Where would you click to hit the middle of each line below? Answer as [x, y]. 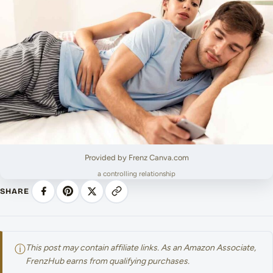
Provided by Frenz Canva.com [136, 157]
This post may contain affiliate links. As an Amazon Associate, [141, 247]
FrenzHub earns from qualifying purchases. [108, 261]
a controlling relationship [136, 173]
